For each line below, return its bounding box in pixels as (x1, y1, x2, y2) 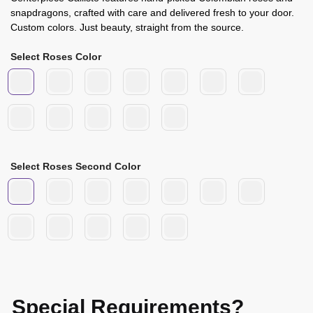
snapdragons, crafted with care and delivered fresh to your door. (10, 7, 294, 19)
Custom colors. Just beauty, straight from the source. (10, 22, 244, 34)
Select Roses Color (10, 51, 101, 63)
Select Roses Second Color (10, 161, 140, 173)
